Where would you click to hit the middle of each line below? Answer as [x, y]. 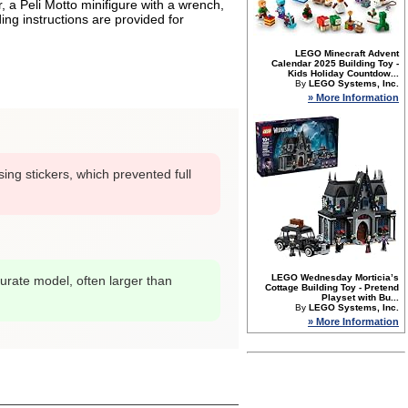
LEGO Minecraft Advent [347, 53]
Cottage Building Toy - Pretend [332, 287]
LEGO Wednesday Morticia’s [335, 277]
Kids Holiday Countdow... [343, 73]
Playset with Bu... [360, 297]
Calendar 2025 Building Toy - [335, 63]
